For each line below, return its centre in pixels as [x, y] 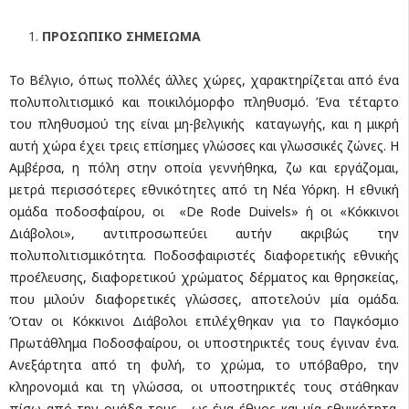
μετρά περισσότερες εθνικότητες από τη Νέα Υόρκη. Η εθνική [204, 189]
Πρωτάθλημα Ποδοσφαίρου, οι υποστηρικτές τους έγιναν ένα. [204, 342]
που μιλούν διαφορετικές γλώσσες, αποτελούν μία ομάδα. [204, 299]
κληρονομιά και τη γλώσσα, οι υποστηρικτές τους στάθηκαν [204, 386]
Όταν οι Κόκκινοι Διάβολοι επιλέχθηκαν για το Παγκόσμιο [204, 320]
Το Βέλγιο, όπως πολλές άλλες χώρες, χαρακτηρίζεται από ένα [204, 79]
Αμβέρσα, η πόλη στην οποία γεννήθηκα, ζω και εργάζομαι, [204, 167]
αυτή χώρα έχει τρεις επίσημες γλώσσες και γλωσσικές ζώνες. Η [204, 145]
